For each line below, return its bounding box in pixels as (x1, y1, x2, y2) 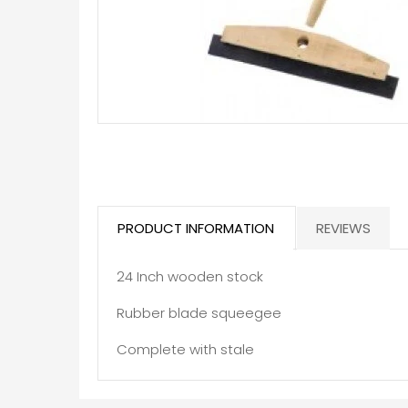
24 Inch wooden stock (117, 266, 263, 286)
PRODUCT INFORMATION (117, 218, 274, 238)
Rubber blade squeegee (117, 302, 281, 322)
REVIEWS (316, 218, 371, 238)
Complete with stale (117, 339, 254, 359)
